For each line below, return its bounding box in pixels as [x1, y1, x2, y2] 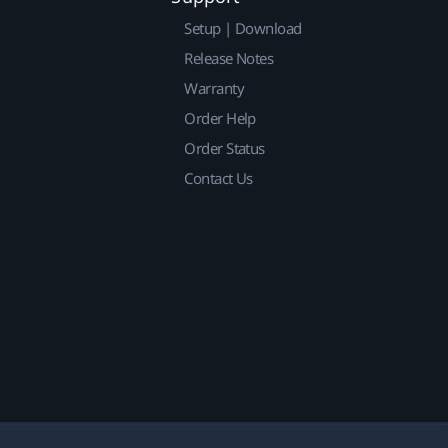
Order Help [184, 108, 256, 129]
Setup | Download [184, 18, 302, 39]
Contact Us [184, 168, 253, 189]
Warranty [184, 78, 244, 99]
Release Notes [184, 48, 274, 69]
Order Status [184, 138, 265, 159]
